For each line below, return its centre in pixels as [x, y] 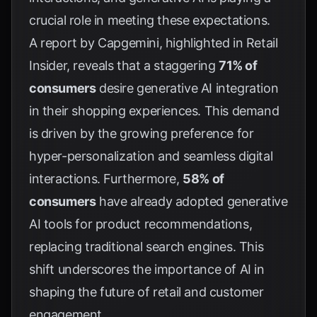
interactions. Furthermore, [106, 179]
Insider [48, 65]
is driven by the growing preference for [142, 133]
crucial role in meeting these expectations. [150, 20]
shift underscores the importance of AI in [147, 269]
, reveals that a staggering [143, 65]
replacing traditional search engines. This [146, 247]
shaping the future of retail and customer [146, 292]
